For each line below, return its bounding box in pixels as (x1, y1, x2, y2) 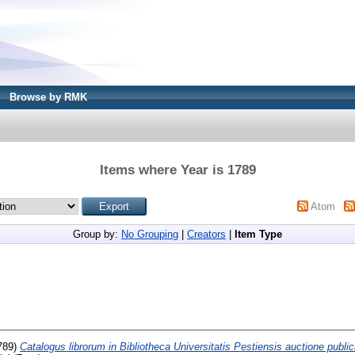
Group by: (73, 227, 121, 240)
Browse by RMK (10, 91, 87, 103)
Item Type (235, 227, 282, 240)
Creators (187, 227, 226, 240)
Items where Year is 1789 (99, 162, 256, 177)
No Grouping (121, 227, 178, 240)
